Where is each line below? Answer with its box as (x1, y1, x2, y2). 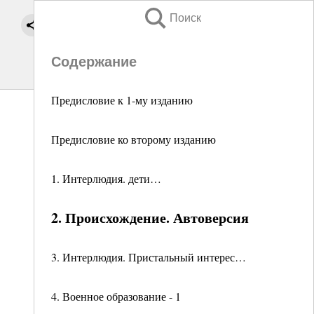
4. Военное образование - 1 (51, 289, 181, 303)
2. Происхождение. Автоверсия (51, 207, 249, 228)
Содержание (51, 54, 137, 69)
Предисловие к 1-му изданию (51, 93, 193, 107)
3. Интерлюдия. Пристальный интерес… (51, 250, 246, 264)
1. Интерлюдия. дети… (51, 171, 161, 186)
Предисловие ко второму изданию (51, 132, 216, 146)
